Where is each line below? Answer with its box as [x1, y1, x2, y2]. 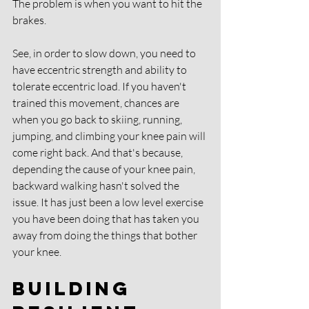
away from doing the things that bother [12, 228, 199, 242]
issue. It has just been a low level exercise [12, 195, 206, 209]
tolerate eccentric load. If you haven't [12, 79, 188, 93]
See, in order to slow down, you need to [12, 46, 198, 60]
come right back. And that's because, [12, 145, 185, 159]
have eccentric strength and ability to [12, 62, 189, 77]
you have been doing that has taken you [12, 211, 201, 226]
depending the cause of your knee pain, [12, 161, 197, 176]
